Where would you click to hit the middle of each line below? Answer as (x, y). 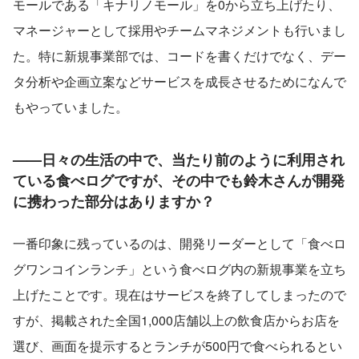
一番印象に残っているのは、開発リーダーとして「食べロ (179, 244)
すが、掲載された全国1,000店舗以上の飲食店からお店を (176, 321)
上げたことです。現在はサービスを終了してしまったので (179, 295)
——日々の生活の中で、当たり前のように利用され (179, 160)
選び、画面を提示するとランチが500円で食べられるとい (177, 346)
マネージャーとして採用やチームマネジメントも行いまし (179, 30)
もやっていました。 (71, 107)
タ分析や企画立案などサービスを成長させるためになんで (179, 82)
